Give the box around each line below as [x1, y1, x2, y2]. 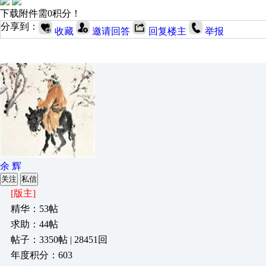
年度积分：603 [11, 250, 72, 260]
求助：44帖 [11, 219, 58, 229]
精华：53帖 [11, 204, 58, 214]
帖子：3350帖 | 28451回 [11, 235, 107, 245]
